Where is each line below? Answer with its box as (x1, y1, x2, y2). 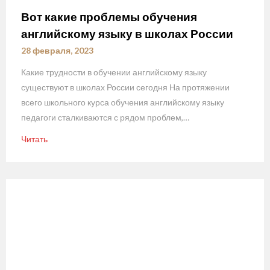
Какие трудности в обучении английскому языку (21, 67, 207, 78)
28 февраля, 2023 (21, 45, 93, 56)
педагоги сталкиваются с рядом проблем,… (21, 112, 189, 123)
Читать (21, 134, 48, 145)
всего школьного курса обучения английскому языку (21, 97, 224, 108)
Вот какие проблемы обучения (21, 10, 197, 24)
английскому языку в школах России (21, 27, 233, 41)
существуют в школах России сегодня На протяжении (21, 82, 230, 93)
